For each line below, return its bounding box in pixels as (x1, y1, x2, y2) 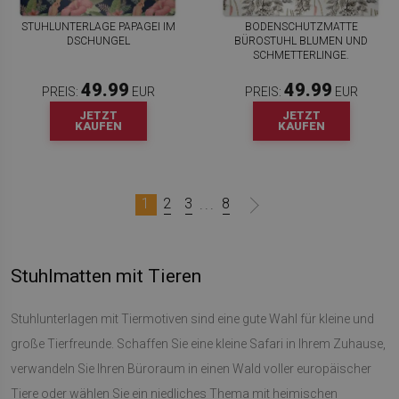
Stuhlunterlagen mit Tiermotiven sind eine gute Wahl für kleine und (11, 311, 374, 326)
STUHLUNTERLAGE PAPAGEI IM (20, 20, 175, 33)
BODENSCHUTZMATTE (244, 20, 358, 33)
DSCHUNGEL (66, 34, 130, 47)
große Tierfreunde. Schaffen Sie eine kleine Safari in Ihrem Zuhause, (11, 336, 386, 351)
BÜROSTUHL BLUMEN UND (234, 34, 368, 47)
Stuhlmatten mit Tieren (11, 265, 201, 287)
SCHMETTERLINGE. (253, 48, 349, 61)
